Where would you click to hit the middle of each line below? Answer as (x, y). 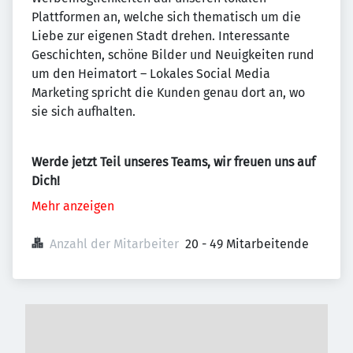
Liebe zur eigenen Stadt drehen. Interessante (161, 36)
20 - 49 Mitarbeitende (247, 244)
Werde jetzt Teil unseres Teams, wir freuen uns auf (173, 162)
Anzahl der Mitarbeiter (114, 244)
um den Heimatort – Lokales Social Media (151, 74)
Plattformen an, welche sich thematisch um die (166, 17)
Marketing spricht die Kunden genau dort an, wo (168, 93)
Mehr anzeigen (73, 206)
